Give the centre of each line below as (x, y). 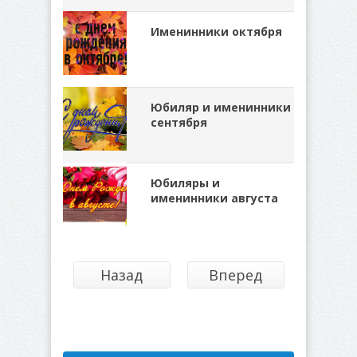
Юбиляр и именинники (221, 107)
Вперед (235, 275)
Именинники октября (216, 31)
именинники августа (214, 198)
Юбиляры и (185, 183)
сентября (179, 122)
